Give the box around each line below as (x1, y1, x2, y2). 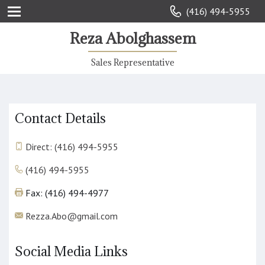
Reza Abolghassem (69, 28, 196, 48)
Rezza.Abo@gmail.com (25, 210, 118, 222)
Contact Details (15, 109, 106, 127)
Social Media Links (15, 243, 128, 260)
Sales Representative (91, 57, 174, 68)
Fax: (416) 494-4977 (23, 187, 109, 199)
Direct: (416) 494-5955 (25, 141, 118, 153)
